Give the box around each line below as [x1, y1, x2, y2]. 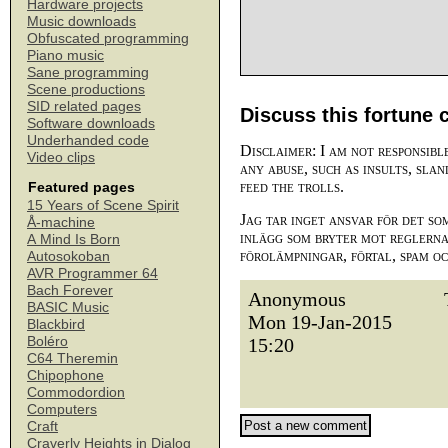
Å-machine [27, 214, 95, 230]
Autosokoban [27, 248, 110, 264]
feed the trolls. [240, 178, 344, 195]
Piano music [27, 47, 104, 63]
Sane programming [27, 64, 149, 80]
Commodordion [27, 384, 125, 400]
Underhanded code [27, 132, 149, 148]
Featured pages [28, 179, 135, 195]
